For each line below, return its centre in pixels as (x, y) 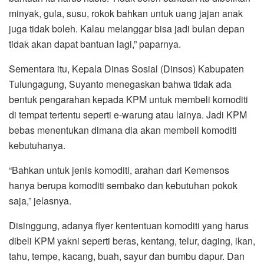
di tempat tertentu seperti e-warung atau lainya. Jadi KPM (128, 115)
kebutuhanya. (37, 145)
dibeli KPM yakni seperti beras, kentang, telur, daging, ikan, (132, 241)
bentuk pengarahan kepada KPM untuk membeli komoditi (128, 99)
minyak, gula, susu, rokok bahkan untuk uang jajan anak (126, 13)
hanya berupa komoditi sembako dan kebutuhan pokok (123, 185)
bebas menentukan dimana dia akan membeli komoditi (123, 130)
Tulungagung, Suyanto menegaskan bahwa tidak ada (120, 84)
